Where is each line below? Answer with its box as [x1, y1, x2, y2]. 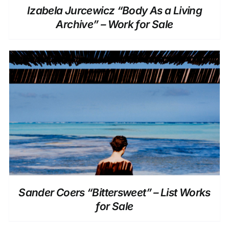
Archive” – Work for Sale [56, 18, 173, 31]
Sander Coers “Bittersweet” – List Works [18, 186, 211, 199]
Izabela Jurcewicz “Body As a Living [27, 4, 202, 17]
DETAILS [100, 111, 129, 119]
